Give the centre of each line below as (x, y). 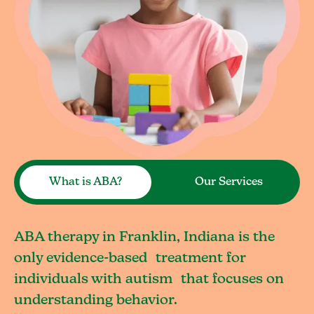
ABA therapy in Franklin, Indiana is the (144, 237)
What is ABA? (86, 182)
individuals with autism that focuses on (149, 279)
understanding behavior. (96, 300)
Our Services (228, 182)
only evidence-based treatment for (130, 258)
